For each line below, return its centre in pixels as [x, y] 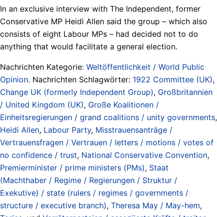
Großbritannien [185, 92]
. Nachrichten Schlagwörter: [80, 79]
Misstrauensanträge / [134, 130]
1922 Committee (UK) [173, 79]
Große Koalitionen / [124, 104]
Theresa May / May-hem [155, 205]
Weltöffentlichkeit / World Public [145, 67]
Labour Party [67, 130]
